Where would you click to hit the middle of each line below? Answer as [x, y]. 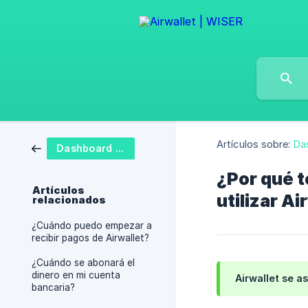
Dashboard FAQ [119, 148]
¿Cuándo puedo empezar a [92, 225]
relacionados [69, 200]
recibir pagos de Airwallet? [90, 238]
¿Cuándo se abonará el [83, 263]
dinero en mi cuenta [76, 275]
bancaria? [53, 287]
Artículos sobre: [254, 144]
